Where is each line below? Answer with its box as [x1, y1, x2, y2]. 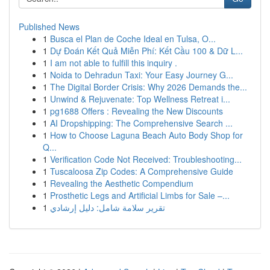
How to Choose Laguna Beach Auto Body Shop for [50, 129, 243, 141]
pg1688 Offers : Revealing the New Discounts [50, 105, 223, 117]
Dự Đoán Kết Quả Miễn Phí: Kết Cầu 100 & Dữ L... [50, 45, 243, 57]
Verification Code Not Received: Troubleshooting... [50, 153, 242, 165]
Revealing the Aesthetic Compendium [50, 177, 193, 189]
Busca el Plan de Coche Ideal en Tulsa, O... [50, 33, 216, 45]
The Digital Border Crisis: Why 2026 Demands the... [50, 81, 247, 93]
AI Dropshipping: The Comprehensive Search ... [50, 117, 233, 129]
